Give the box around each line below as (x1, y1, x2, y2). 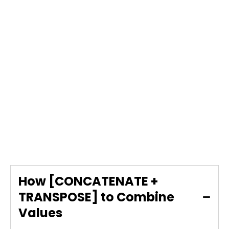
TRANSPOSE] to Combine (18, 188, 174, 205)
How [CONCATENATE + (18, 172, 158, 190)
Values (18, 204, 62, 221)
